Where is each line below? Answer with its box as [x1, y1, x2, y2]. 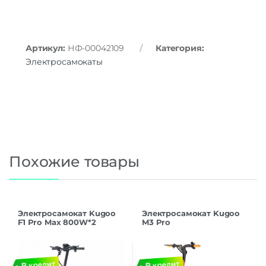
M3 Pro [141, 217, 171, 227]
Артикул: [26, 43, 68, 54]
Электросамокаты [26, 56, 103, 68]
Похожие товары [9, 153, 140, 170]
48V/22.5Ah [17, 226, 64, 236]
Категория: [155, 43, 204, 54]
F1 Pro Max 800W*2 [17, 217, 96, 227]
